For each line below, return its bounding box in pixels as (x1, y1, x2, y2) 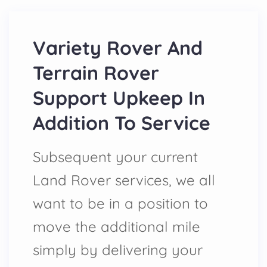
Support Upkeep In (33, 86, 205, 110)
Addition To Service (33, 111, 210, 135)
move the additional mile (33, 218, 200, 235)
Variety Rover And (33, 36, 203, 60)
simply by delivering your (33, 241, 203, 259)
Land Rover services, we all (33, 171, 215, 189)
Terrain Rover (33, 61, 159, 85)
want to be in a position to (33, 194, 208, 212)
